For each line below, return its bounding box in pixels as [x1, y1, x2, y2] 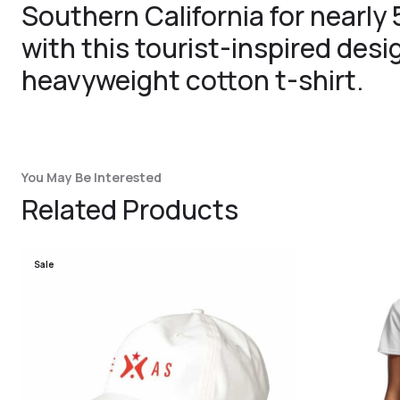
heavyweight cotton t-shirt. [21, 62, 363, 98]
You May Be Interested [21, 169, 162, 186]
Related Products [21, 191, 238, 228]
